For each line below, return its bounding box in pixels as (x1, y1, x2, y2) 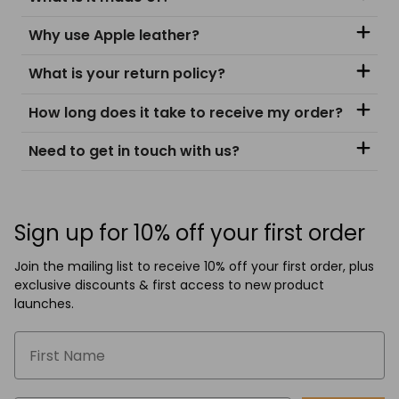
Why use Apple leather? (28, 25, 199, 46)
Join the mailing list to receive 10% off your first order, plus (14, 257, 374, 276)
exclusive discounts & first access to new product (14, 276, 324, 295)
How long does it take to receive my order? (28, 102, 343, 123)
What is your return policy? (28, 63, 225, 85)
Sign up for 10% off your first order (14, 218, 365, 248)
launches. (14, 295, 74, 313)
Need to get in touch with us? (28, 140, 240, 161)
